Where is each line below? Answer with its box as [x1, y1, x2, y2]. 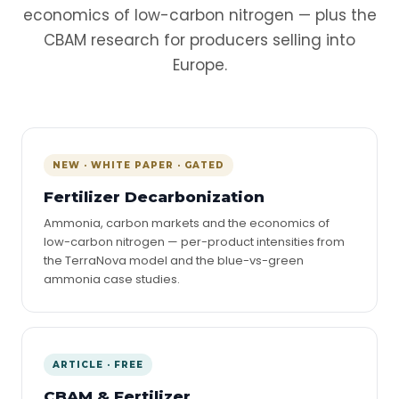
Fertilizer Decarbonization [44, 188, 265, 206]
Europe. [172, 54, 227, 76]
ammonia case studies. [44, 271, 180, 288]
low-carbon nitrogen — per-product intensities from [44, 233, 345, 250]
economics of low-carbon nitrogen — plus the [22, 4, 377, 26]
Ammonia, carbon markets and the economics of [44, 215, 330, 232]
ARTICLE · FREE [53, 359, 143, 370]
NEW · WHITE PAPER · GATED [53, 159, 224, 171]
